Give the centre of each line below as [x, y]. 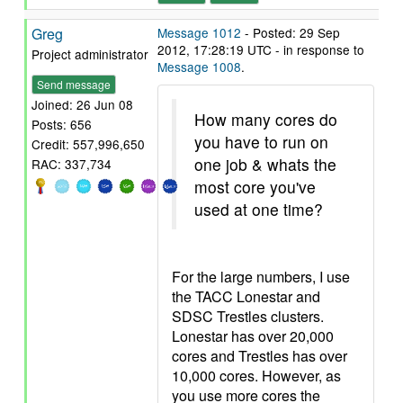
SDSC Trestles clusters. [248, 316]
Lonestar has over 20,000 [253, 336]
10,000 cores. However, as [256, 376]
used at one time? [259, 209]
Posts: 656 [62, 125]
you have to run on [261, 142]
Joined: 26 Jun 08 [82, 105]
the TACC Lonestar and [246, 296]
